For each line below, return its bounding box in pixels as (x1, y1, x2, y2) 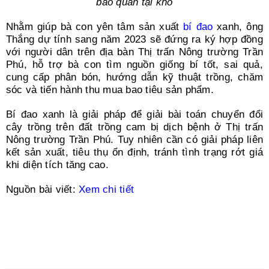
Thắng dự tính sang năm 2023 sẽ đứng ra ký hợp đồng (5, 34, 264, 46)
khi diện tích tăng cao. (5, 159, 109, 171)
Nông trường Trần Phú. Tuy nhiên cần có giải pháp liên (5, 134, 264, 146)
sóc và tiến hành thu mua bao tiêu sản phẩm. (5, 84, 214, 96)
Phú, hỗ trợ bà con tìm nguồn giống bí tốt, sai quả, (5, 59, 264, 71)
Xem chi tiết (79, 184, 134, 196)
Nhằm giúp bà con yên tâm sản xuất (5, 21, 184, 33)
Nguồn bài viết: (5, 184, 79, 196)
